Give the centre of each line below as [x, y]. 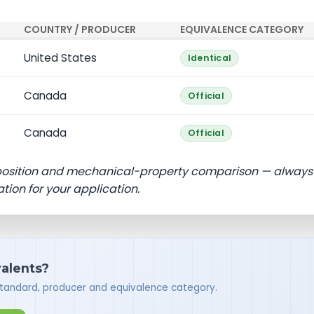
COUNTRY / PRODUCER [80, 30]
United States [60, 58]
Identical [210, 58]
